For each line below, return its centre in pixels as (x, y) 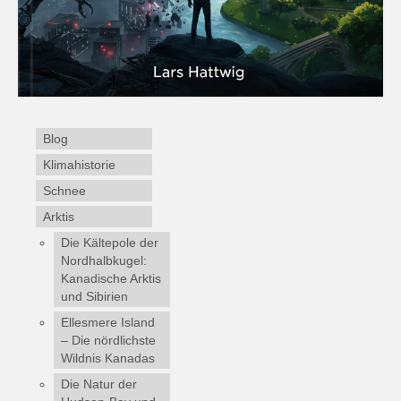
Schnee (64, 191)
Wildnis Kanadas (108, 358)
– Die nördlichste (108, 341)
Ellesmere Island (108, 323)
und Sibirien (94, 297)
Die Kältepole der (110, 243)
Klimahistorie (79, 165)
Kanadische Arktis (111, 279)
